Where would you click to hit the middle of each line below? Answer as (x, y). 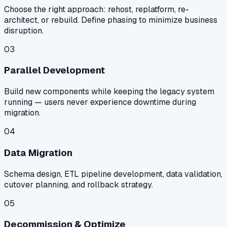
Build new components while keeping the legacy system (109, 92)
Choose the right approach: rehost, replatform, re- (97, 9)
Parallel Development (54, 70)
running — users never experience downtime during (100, 102)
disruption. (24, 30)
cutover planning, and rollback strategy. (79, 184)
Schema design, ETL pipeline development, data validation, (113, 174)
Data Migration (38, 153)
